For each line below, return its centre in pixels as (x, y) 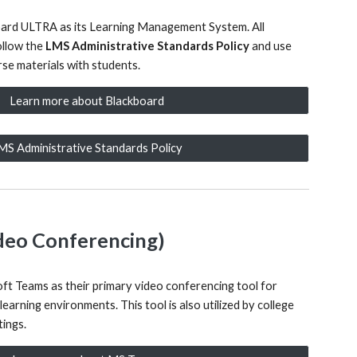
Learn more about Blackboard (86, 100)
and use (271, 46)
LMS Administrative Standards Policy (148, 46)
